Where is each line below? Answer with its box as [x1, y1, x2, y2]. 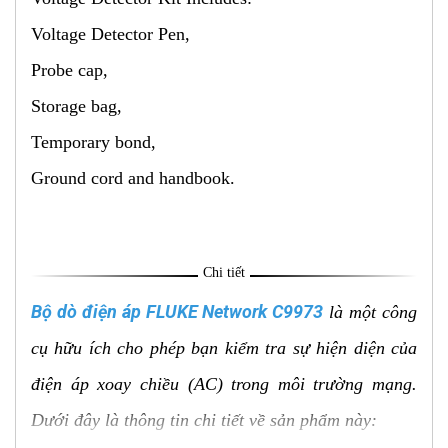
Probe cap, [31, 60, 113, 81]
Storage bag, [31, 96, 127, 117]
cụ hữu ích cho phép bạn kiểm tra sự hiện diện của [31, 338, 417, 359]
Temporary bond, [31, 132, 161, 153]
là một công [323, 302, 418, 323]
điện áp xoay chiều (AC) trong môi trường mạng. [31, 374, 417, 395]
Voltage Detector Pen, [31, 24, 195, 45]
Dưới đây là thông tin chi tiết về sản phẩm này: [31, 410, 377, 431]
